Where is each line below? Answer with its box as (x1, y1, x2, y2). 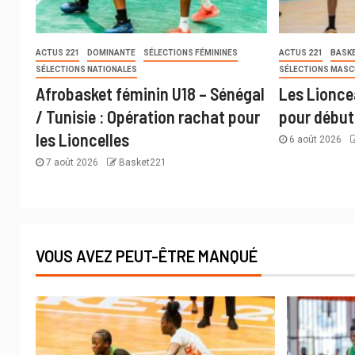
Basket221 (119, 157, 166, 169)
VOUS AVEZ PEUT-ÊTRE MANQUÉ (36, 246, 258, 266)
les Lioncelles (36, 129, 129, 151)
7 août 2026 (44, 157, 101, 169)
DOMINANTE (87, 48, 136, 58)
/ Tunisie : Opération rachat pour (36, 106, 260, 128)
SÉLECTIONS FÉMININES (143, 48, 238, 58)
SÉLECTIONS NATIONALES (36, 65, 137, 74)
